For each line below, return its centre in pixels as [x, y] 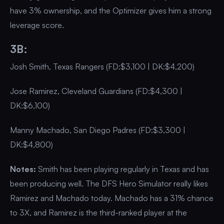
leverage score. [37, 25]
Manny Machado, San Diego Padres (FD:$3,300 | [98, 130]
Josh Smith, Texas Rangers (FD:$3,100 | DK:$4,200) [102, 67]
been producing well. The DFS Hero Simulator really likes [109, 184]
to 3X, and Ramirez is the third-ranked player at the [98, 213]
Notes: [23, 169]
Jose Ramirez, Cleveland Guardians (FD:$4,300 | [96, 91]
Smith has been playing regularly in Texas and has [122, 169]
